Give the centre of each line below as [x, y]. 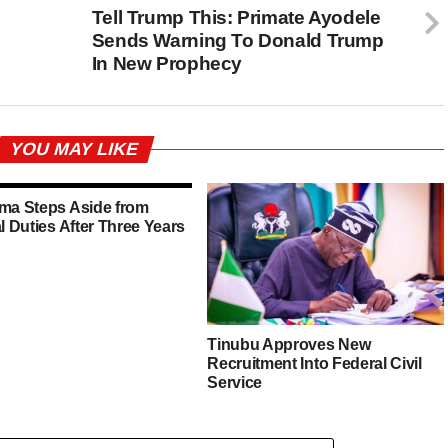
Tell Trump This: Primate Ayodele [236, 18]
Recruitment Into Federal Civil [314, 364]
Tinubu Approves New [289, 345]
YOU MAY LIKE [74, 149]
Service [235, 383]
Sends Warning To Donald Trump [237, 41]
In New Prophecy [167, 64]
